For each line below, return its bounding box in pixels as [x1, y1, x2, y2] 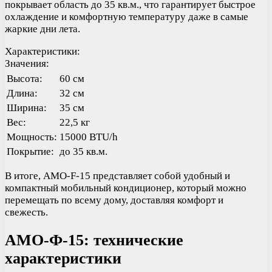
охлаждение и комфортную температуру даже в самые [5, 10, 248, 22]
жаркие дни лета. [5, 22, 80, 35]
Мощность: [7, 131, 57, 143]
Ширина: [7, 101, 47, 114]
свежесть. [5, 206, 48, 218]
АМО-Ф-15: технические [5, 231, 183, 249]
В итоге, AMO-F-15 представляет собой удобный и [5, 169, 230, 182]
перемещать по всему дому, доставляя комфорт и [5, 194, 223, 206]
